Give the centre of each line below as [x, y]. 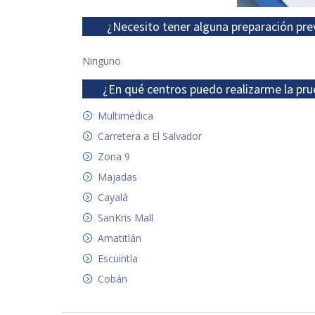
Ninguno [102, 61]
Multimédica [126, 116]
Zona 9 [114, 156]
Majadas [117, 177]
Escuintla [118, 258]
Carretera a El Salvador [150, 136]
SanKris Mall [126, 218]
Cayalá [113, 197]
